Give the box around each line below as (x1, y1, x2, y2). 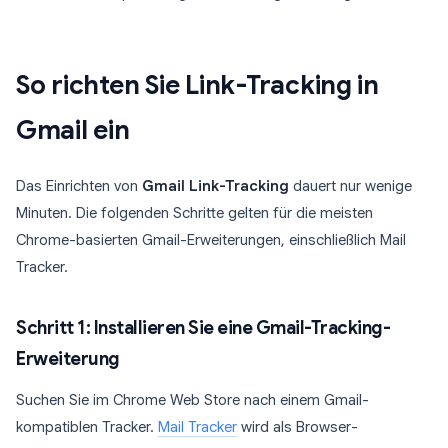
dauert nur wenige (289, 177, 412, 195)
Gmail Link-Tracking (142, 177, 289, 195)
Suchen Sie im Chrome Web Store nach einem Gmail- (16, 391, 369, 409)
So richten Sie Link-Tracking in (16, 69, 379, 101)
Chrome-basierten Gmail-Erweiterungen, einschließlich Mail (16, 231, 406, 249)
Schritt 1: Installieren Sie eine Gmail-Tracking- (16, 317, 390, 339)
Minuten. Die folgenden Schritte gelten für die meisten (16, 204, 373, 222)
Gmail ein (16, 114, 130, 146)
